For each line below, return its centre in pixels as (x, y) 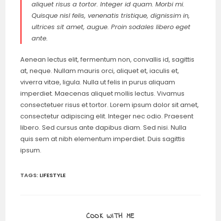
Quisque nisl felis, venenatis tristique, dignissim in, (111, 16)
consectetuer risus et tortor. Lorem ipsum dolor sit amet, (110, 105)
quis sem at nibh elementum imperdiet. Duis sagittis (103, 139)
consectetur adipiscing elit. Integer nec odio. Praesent (107, 116)
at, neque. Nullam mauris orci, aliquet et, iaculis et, (100, 71)
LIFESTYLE (53, 175)
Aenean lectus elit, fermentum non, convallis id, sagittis (108, 59)
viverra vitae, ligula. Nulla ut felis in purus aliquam (98, 82)
